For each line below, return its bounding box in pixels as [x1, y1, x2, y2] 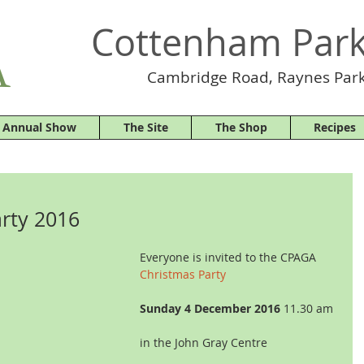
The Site [123, 119, 168, 135]
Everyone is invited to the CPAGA [140, 249, 316, 265]
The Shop [214, 119, 267, 135]
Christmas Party [140, 266, 226, 282]
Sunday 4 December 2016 [140, 301, 280, 316]
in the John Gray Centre [140, 335, 267, 350]
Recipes [314, 119, 356, 135]
